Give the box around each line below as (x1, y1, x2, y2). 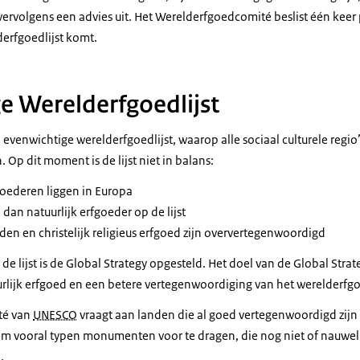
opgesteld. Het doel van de (147, 256, 293, 271)
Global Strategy (66, 256, 147, 271)
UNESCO (33, 307, 77, 322)
